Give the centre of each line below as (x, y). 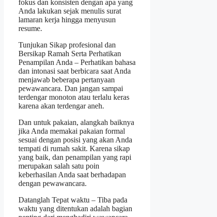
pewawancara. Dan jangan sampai (71, 88)
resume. (30, 28)
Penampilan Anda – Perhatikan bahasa (77, 62)
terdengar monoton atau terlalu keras (74, 97)
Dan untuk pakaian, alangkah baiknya (76, 122)
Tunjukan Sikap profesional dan (67, 45)
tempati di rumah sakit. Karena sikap (74, 148)
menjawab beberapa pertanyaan (67, 79)
